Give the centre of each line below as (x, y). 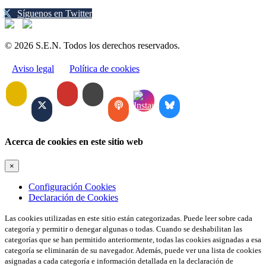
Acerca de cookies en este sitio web (74, 141)
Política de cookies (104, 68)
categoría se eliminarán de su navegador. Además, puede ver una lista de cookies (133, 251)
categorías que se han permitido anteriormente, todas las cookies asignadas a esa (133, 240)
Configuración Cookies (72, 187)
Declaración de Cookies (73, 198)
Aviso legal (33, 68)
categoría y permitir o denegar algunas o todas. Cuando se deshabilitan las (123, 229)
